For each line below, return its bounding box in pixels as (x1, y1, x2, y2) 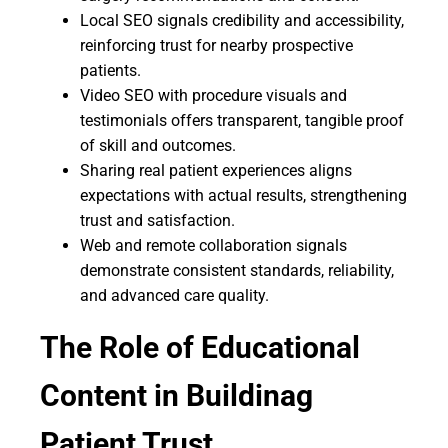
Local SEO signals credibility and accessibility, (80, 11, 404, 30)
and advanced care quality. (80, 286, 269, 305)
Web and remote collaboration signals (80, 236, 347, 255)
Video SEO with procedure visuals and (80, 86, 347, 105)
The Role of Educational (40, 330, 360, 365)
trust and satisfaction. (80, 211, 235, 230)
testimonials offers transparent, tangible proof (80, 111, 404, 130)
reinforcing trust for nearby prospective (80, 36, 353, 55)
